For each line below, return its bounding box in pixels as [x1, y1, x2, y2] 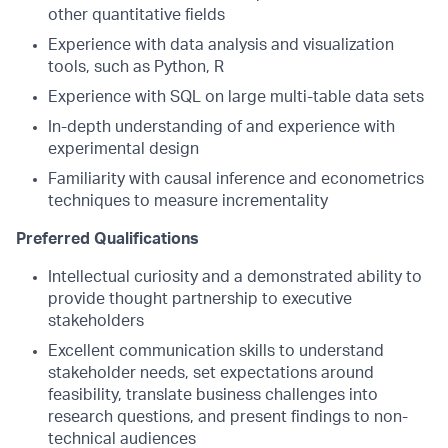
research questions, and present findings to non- [48, 409, 408, 425]
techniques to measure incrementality [48, 193, 328, 209]
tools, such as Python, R [48, 59, 224, 75]
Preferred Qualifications [16, 231, 199, 247]
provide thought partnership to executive [48, 291, 352, 307]
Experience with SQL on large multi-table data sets [48, 89, 424, 105]
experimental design [48, 141, 199, 157]
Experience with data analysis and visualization [48, 37, 394, 53]
